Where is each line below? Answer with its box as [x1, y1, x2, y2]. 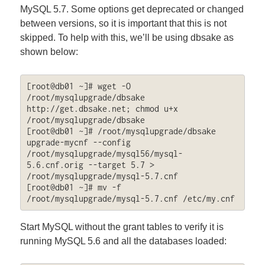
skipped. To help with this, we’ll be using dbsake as [20, 33, 234, 43]
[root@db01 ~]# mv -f [26, 182, 121, 193]
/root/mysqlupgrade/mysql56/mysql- [26, 148, 183, 159]
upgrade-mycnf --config [26, 137, 131, 148]
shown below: [20, 47, 79, 57]
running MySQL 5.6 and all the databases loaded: [20, 235, 227, 246]
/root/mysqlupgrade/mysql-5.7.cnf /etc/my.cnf [26, 193, 235, 204]
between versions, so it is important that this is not [20, 18, 227, 29]
